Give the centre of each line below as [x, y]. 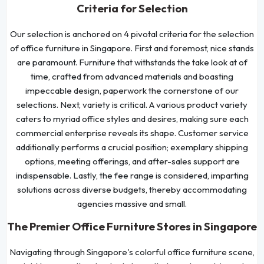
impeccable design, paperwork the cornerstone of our [132, 90]
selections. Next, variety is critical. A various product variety [132, 104]
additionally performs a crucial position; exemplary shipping [132, 147]
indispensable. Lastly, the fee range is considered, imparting [132, 175]
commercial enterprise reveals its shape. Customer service [132, 133]
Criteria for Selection [132, 8]
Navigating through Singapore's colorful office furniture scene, [132, 252]
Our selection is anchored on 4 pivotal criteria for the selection [132, 34]
